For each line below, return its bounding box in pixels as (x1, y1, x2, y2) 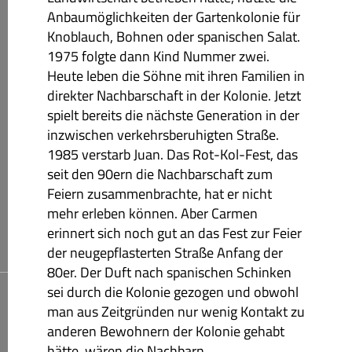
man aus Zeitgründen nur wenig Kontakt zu (47, 300, 305, 322)
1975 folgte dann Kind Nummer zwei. (47, 45, 269, 67)
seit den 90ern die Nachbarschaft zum (47, 163, 273, 185)
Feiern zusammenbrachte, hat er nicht (47, 182, 272, 204)
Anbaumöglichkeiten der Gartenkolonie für (47, 5, 300, 27)
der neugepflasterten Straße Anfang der (47, 241, 283, 263)
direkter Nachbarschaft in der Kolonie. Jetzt (47, 84, 301, 106)
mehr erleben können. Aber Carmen (47, 202, 258, 224)
